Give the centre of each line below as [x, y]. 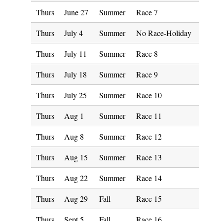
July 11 [75, 54]
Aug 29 [76, 199]
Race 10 [149, 95]
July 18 [75, 74]
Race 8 [147, 54]
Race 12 [149, 136]
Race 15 [149, 199]
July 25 [75, 95]
